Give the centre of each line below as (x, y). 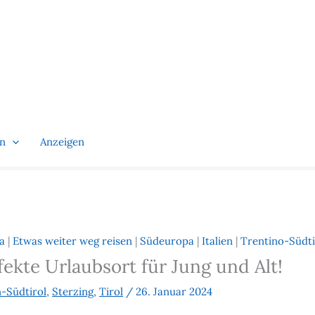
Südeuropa (167, 241)
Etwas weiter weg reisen (73, 241)
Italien (218, 241)
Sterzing (73, 292)
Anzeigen (62, 142)
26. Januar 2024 (174, 292)
